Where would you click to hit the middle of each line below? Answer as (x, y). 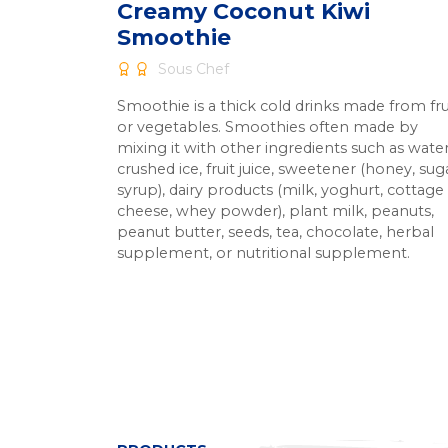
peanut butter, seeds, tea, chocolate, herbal (275, 232)
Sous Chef (191, 69)
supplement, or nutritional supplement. (263, 253)
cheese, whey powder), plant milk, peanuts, (275, 211)
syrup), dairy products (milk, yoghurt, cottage (280, 190)
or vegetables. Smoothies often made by (267, 127)
